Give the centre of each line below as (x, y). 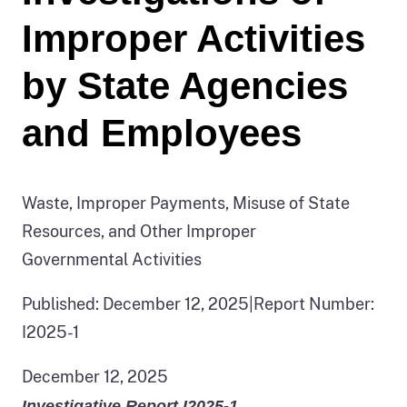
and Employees (162, 133)
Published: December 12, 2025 (135, 303)
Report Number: (314, 303)
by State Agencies (185, 85)
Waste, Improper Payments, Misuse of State (186, 203)
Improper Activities (194, 38)
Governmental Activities (112, 259)
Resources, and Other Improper (139, 231)
